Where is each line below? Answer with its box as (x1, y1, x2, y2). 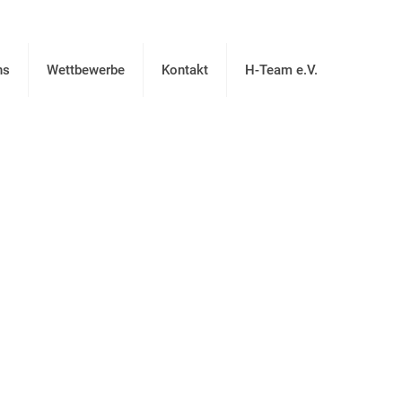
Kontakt (162, 61, 208, 78)
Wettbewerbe (47, 61, 125, 78)
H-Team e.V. (245, 61, 318, 78)
